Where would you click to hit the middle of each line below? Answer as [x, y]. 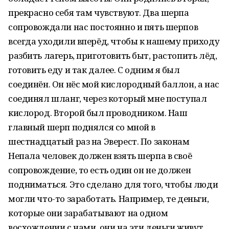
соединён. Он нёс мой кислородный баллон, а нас [114, 84]
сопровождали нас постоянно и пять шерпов [103, 27]
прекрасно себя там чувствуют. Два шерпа [99, 13]
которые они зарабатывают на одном [88, 213]
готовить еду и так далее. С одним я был [94, 70]
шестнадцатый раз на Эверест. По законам [99, 141]
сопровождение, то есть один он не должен [100, 170]
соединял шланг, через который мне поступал [108, 98]
